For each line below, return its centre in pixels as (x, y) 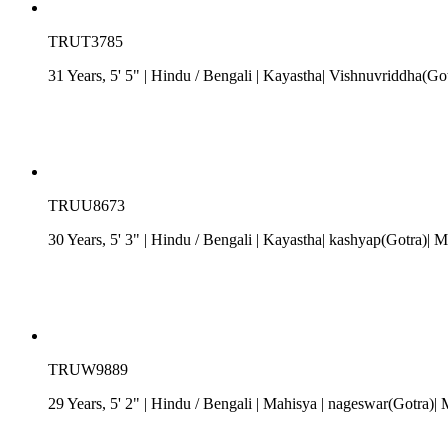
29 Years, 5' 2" (96, 403)
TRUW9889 (88, 369)
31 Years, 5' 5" (96, 75)
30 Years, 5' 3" (96, 239)
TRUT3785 (85, 41)
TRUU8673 (86, 205)
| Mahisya (286, 403)
